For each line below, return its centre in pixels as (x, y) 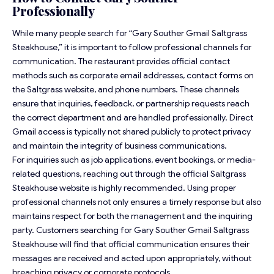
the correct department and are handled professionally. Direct (133, 118)
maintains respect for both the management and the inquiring (132, 216)
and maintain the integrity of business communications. (120, 146)
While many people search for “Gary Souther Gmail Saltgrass (130, 33)
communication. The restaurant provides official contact (121, 61)
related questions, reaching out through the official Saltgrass (129, 174)
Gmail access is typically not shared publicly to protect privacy (131, 132)
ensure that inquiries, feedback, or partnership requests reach (131, 104)
